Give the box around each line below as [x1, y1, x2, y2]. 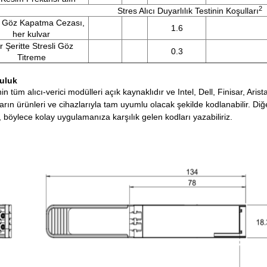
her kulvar [13, 29, 50, 39]
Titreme [17, 52, 46, 62]
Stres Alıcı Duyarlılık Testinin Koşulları [117, 6, 259, 15]
